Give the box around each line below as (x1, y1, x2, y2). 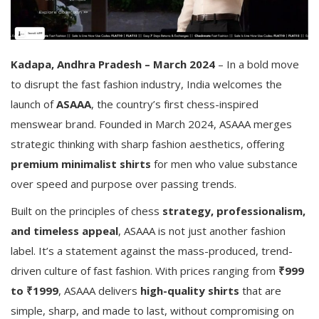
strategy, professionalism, (162, 203, 305, 218)
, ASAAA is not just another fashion (118, 223, 286, 238)
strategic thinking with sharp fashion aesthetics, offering (11, 136, 285, 151)
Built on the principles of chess (11, 203, 162, 218)
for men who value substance (151, 156, 298, 171)
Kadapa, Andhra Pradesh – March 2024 (11, 56, 215, 71)
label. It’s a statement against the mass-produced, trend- (11, 243, 293, 258)
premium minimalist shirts (11, 156, 151, 171)
